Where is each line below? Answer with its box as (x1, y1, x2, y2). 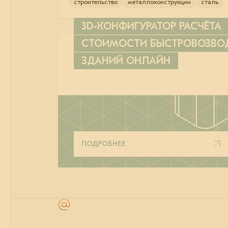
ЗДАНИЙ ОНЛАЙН (81, 55, 170, 67)
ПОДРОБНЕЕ (81, 139, 126, 149)
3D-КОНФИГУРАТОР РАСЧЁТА (81, 20, 221, 33)
